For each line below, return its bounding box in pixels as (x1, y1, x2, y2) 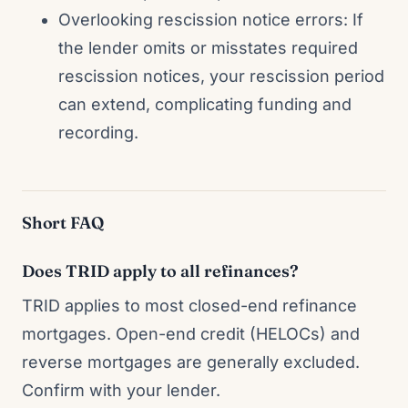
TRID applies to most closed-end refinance (22, 296, 357, 315)
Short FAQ (22, 212, 104, 233)
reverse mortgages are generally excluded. (22, 352, 360, 372)
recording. (58, 123, 138, 142)
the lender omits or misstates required (58, 38, 358, 57)
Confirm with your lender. (22, 381, 220, 400)
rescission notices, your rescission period (58, 66, 384, 86)
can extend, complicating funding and (58, 95, 352, 114)
